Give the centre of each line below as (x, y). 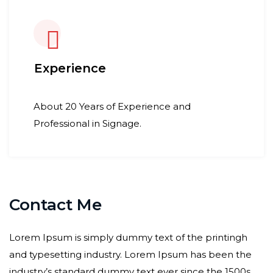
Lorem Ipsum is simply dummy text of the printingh (128, 237)
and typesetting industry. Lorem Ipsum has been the (130, 254)
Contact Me (55, 205)
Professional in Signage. (87, 123)
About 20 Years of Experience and (112, 106)
